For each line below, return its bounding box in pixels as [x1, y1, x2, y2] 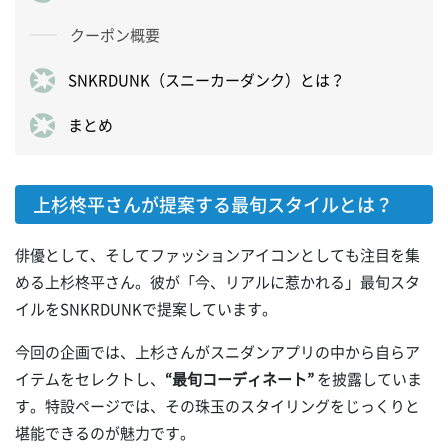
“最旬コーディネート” [165, 368, 314, 390]
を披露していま [314, 368, 422, 390]
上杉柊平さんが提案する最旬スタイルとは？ [33, 191, 393, 218]
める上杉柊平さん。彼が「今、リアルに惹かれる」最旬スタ [15, 271, 420, 293]
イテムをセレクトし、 [15, 368, 165, 390]
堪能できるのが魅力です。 [15, 422, 195, 444]
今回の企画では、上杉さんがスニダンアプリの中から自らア [15, 341, 420, 363]
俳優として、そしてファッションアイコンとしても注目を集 [15, 244, 420, 266]
